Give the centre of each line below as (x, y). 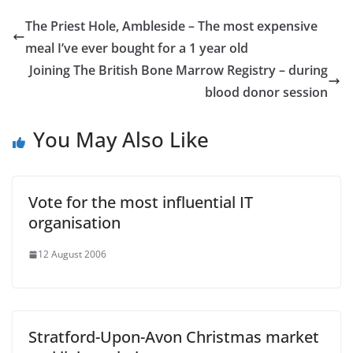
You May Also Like (121, 140)
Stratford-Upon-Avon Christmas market (174, 337)
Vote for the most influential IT (141, 203)
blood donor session (266, 93)
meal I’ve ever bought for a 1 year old (137, 48)
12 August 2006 (72, 255)
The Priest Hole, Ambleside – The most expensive (171, 26)
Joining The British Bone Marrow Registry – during (178, 71)
